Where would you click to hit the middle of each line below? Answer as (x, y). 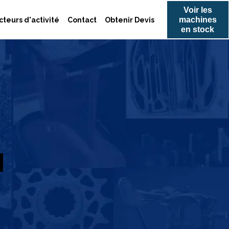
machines (198, 20)
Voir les (198, 10)
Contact (82, 20)
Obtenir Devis (130, 20)
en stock (198, 30)
